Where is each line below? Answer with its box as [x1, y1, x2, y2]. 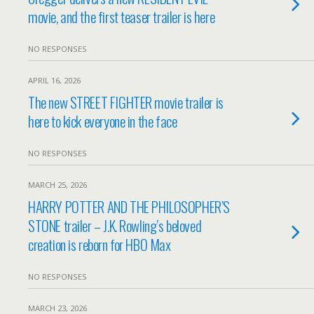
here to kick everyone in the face [28, 110, 177, 132]
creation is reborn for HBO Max [28, 233, 171, 255]
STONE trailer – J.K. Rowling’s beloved [28, 214, 202, 236]
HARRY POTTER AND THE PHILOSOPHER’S [28, 196, 230, 217]
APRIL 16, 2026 [28, 75, 81, 86]
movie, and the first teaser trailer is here [28, 6, 215, 27]
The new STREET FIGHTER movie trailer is [28, 91, 224, 113]
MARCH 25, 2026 [28, 179, 87, 190]
